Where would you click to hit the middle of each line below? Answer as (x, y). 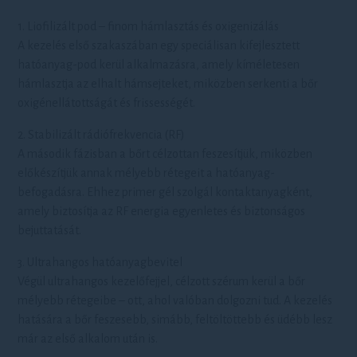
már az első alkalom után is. (88, 339)
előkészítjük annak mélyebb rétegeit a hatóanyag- (147, 173)
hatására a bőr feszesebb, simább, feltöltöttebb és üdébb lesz (175, 320)
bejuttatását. (50, 230)
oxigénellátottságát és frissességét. (107, 103)
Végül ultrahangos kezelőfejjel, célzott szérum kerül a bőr (162, 281)
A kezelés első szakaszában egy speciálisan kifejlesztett (159, 45)
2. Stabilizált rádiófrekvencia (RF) (102, 135)
